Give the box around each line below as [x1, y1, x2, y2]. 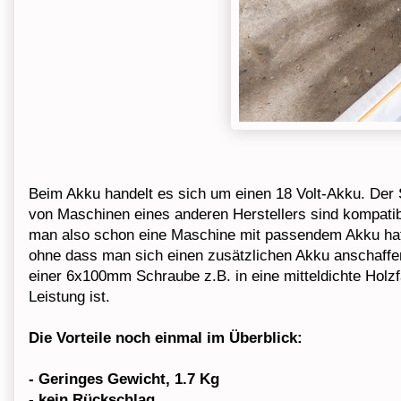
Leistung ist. [29, 288, 115, 306]
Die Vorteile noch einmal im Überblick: [29, 329, 307, 347]
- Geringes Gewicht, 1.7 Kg [29, 371, 219, 388]
